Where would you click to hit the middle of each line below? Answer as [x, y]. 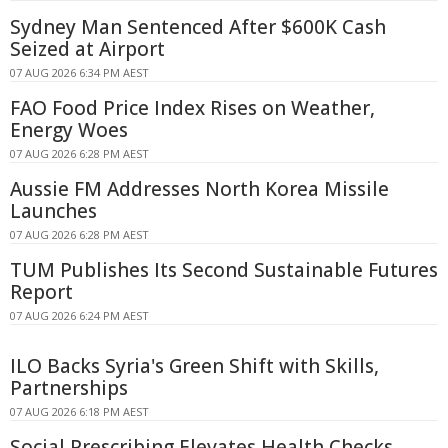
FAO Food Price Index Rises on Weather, [192, 108]
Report [41, 292]
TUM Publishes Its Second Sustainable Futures [224, 270]
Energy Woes [69, 130]
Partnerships [69, 388]
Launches [53, 211]
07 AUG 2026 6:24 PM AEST [79, 316]
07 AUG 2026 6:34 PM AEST [79, 73]
